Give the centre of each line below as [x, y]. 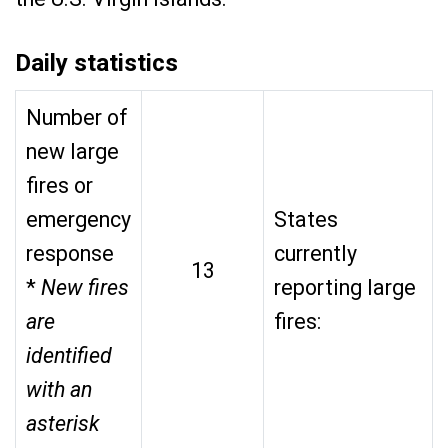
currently [315, 253]
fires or [59, 185]
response [72, 253]
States [306, 219]
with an [59, 389]
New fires [85, 287]
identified [69, 355]
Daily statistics [96, 63]
